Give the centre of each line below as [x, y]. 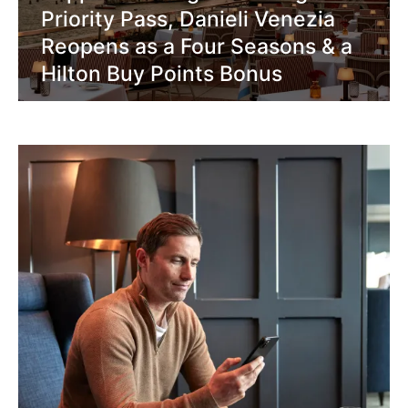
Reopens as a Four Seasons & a [197, 46]
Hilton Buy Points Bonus [162, 73]
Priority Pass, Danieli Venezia [188, 19]
